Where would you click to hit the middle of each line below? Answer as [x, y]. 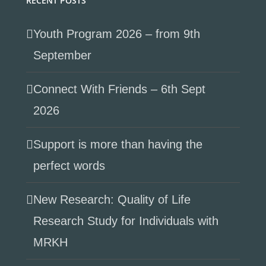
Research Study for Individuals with [126, 221]
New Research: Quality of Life [112, 199]
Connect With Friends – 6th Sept [119, 89]
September [62, 55]
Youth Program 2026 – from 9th [117, 34]
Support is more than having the [118, 144]
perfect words [69, 166]
